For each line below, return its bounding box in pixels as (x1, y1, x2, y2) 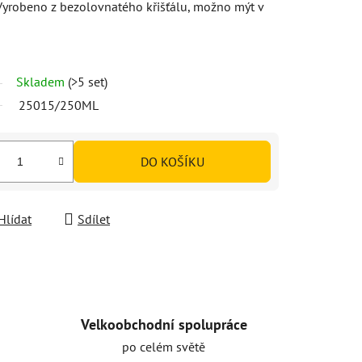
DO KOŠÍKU (140, 153, 204, 170)
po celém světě (122, 338, 206, 355)
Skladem (16, 73, 68, 90)
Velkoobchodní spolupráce (80, 314, 247, 334)
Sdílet (78, 210, 110, 227)
